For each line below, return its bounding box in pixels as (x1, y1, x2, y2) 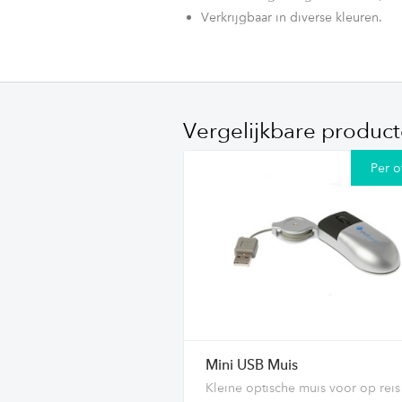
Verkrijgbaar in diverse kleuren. (201, 9, 382, 24)
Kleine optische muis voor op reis (205, 380, 400, 395)
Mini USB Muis (205, 359, 298, 373)
